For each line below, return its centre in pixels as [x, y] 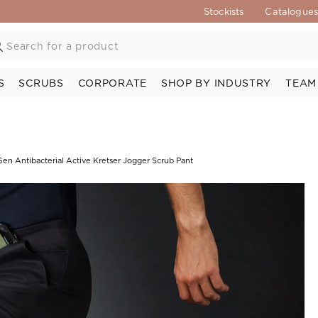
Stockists [224, 11]
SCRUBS [41, 83]
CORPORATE [112, 83]
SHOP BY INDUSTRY [216, 83]
